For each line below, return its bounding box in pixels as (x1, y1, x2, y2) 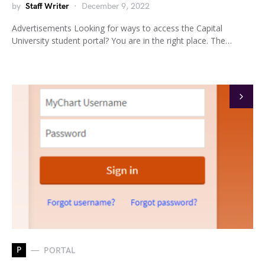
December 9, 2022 (82, 1, 150, 11)
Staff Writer (25, 1, 69, 11)
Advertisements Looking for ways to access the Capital (12, 22, 222, 34)
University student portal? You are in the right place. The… (12, 35, 232, 46)
